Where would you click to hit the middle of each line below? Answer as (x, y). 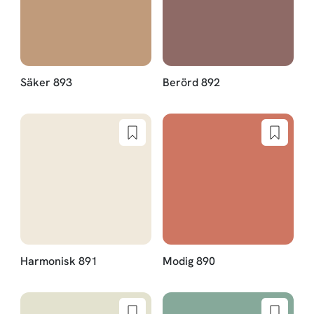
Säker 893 (46, 82)
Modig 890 (189, 261)
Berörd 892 (191, 82)
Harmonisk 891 (59, 261)
